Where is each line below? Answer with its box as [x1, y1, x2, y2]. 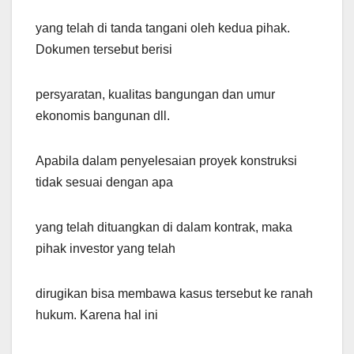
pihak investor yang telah [36, 242, 175, 256]
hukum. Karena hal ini [36, 308, 158, 322]
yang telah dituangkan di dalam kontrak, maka [36, 220, 292, 235]
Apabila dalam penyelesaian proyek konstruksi [36, 154, 297, 168]
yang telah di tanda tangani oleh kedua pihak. [36, 21, 290, 36]
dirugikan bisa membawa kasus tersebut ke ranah [36, 287, 313, 301]
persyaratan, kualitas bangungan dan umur [36, 88, 275, 102]
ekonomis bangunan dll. [36, 109, 170, 123]
